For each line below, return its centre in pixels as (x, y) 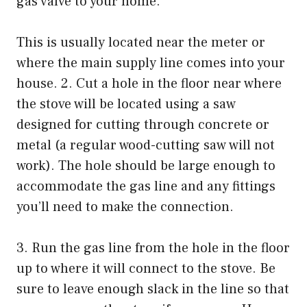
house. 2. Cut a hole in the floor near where (149, 83)
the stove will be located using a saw (126, 104)
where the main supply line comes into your (151, 63)
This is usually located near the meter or (141, 42)
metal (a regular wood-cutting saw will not (146, 145)
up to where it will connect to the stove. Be (146, 268)
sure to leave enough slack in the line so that (153, 289)
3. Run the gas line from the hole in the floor (153, 248)
